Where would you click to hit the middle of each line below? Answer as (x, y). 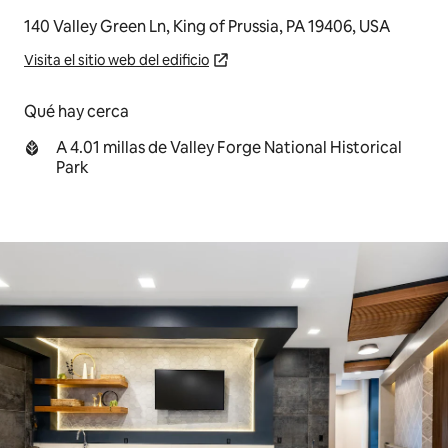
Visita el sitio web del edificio (116, 60)
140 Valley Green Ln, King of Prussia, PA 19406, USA (207, 26)
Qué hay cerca (76, 111)
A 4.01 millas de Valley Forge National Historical (229, 147)
